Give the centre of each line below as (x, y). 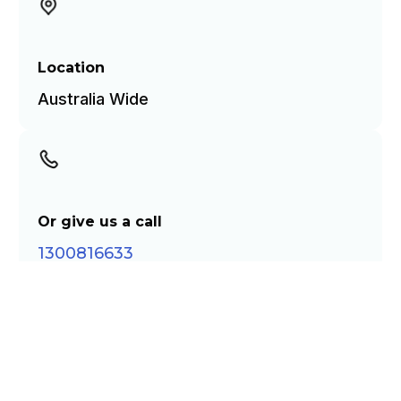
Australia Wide (93, 99)
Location (71, 68)
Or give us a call (99, 221)
